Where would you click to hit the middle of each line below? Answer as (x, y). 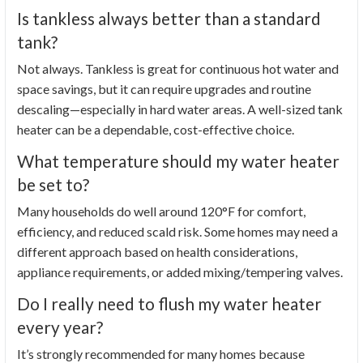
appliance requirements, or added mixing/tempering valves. (180, 272)
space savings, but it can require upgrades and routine (164, 89)
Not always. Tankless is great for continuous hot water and (178, 69)
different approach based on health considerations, (157, 252)
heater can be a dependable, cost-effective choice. (156, 130)
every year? (60, 327)
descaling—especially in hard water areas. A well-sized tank (180, 109)
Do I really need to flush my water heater (169, 304)
